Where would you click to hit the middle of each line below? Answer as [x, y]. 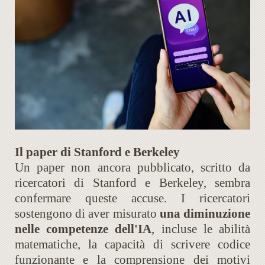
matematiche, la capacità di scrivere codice [132, 245]
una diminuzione [205, 214]
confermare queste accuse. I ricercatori [132, 198]
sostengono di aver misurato [87, 214]
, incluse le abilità [201, 229]
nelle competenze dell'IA [83, 229]
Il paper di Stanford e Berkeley [97, 152]
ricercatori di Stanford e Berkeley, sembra [132, 183]
